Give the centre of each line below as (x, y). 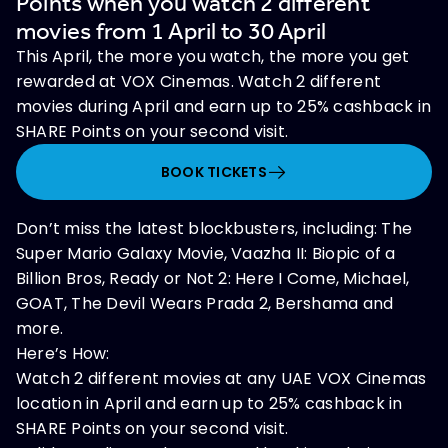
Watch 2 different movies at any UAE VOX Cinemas (221, 378)
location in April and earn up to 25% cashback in (209, 403)
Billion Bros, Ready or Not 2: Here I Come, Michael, (213, 278)
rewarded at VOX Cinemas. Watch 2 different (199, 81)
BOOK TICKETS (213, 172)
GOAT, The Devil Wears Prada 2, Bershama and (205, 303)
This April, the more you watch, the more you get (213, 56)
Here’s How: (63, 353)
